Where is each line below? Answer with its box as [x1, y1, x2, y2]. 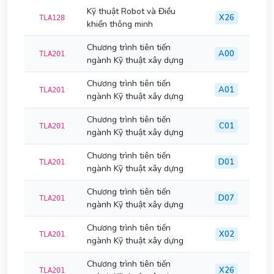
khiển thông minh [87, 18, 153, 30]
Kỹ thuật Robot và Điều [87, 6, 176, 17]
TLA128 [39, 13, 65, 22]
